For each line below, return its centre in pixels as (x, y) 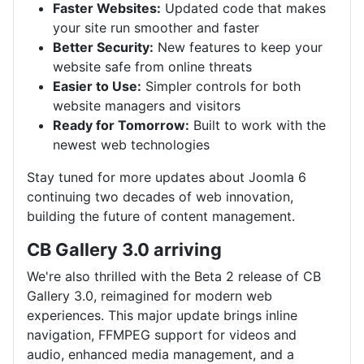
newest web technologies (131, 144)
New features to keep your (238, 47)
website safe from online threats (152, 66)
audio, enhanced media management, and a (160, 354)
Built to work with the (258, 125)
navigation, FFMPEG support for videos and (162, 334)
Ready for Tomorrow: (121, 125)
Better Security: (103, 47)
